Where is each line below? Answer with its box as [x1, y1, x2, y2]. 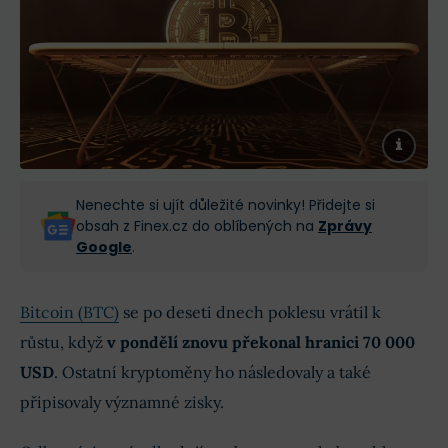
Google [76, 236, 132, 257]
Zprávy [318, 215, 372, 236]
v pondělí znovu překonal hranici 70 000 [107, 331, 415, 352]
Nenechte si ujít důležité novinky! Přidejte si [76, 194, 375, 215]
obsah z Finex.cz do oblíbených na [76, 215, 318, 236]
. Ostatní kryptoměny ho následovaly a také [54, 361, 371, 382]
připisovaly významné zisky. [20, 391, 224, 412]
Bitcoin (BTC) [20, 301, 119, 322]
